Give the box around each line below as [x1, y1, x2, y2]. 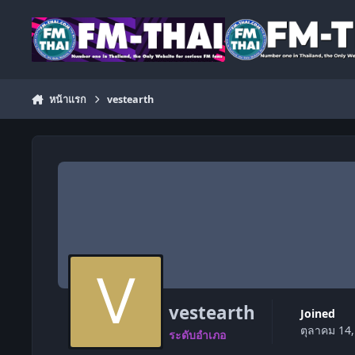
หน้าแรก [48, 92, 86, 106]
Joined [303, 305, 335, 321]
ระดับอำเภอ [168, 327, 226, 343]
